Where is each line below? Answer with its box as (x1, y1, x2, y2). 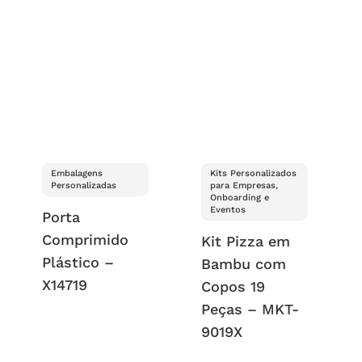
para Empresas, (209, 180, 278, 192)
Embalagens (51, 168, 103, 179)
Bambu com (200, 255, 286, 273)
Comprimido (42, 231, 129, 249)
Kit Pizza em (200, 233, 290, 250)
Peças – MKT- (200, 301, 299, 318)
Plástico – (42, 254, 115, 271)
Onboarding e (209, 192, 269, 204)
